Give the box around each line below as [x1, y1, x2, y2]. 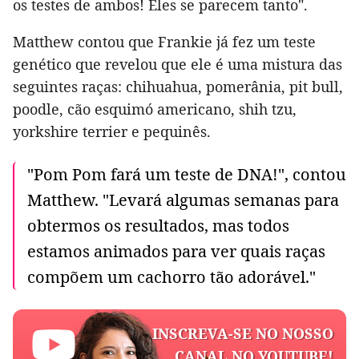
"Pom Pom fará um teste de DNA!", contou [27, 163, 346, 185]
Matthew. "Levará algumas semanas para [27, 188, 339, 211]
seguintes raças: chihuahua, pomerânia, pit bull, [13, 76, 343, 96]
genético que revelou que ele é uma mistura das [13, 54, 342, 74]
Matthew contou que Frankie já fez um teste [13, 31, 316, 51]
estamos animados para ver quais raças [27, 240, 325, 262]
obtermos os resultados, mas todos [27, 214, 289, 236]
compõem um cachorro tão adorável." [27, 265, 316, 288]
